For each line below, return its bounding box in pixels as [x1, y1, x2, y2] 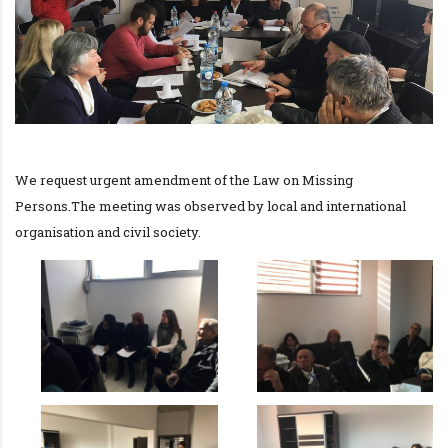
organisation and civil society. [15, 222, 201, 241]
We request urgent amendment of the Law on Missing [15, 170, 353, 189]
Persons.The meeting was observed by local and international [15, 196, 406, 215]
